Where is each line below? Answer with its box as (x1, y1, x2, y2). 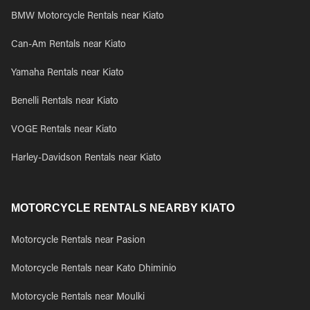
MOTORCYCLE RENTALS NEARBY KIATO (11, 202, 235, 214)
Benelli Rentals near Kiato (11, 97, 118, 107)
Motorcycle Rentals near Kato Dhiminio (11, 264, 176, 274)
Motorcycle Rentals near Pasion (11, 236, 145, 246)
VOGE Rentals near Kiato (11, 125, 117, 135)
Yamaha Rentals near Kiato (11, 69, 124, 78)
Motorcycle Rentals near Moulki (11, 293, 145, 302)
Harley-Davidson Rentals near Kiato (11, 154, 161, 163)
